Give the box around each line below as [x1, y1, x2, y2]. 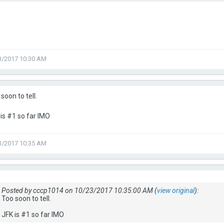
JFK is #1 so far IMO [1, 210, 64, 218]
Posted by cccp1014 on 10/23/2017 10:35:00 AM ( [1, 186, 157, 194]
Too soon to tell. [1, 194, 51, 202]
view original [157, 186, 194, 194]
